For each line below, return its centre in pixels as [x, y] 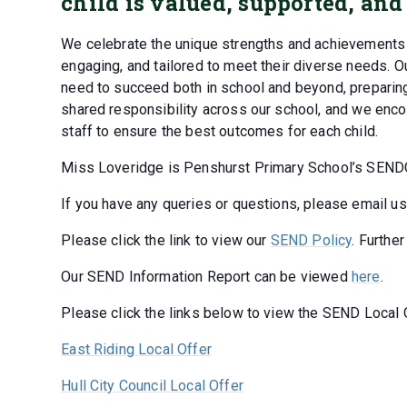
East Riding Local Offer [136, 350]
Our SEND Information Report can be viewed [206, 277]
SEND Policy [311, 241]
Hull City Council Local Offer [152, 386]
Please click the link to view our [166, 241]
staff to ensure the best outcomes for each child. [220, 132]
